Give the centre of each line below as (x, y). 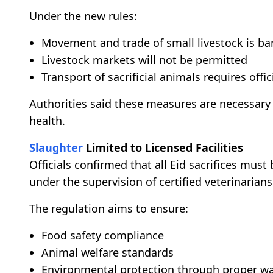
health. (47, 120)
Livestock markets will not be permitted (144, 59)
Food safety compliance (103, 235)
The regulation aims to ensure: (109, 208)
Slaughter (56, 147)
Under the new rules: (83, 16)
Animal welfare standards (108, 252)
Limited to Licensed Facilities (163, 147)
